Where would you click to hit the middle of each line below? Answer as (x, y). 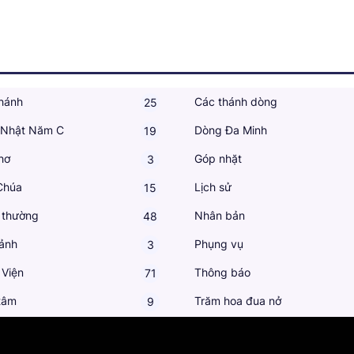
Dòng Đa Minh (231, 130)
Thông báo (222, 272)
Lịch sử (213, 186)
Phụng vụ (219, 243)
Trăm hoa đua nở (238, 300)
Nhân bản (220, 215)
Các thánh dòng (236, 101)
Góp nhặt (218, 158)
